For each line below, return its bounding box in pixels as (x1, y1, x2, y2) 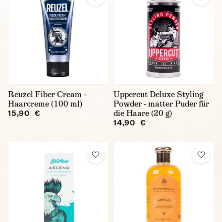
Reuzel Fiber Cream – (8, 89, 87, 100)
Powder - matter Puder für (113, 99, 209, 109)
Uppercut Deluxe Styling (113, 89, 203, 100)
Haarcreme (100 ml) (8, 99, 82, 109)
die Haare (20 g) (113, 108, 172, 118)
